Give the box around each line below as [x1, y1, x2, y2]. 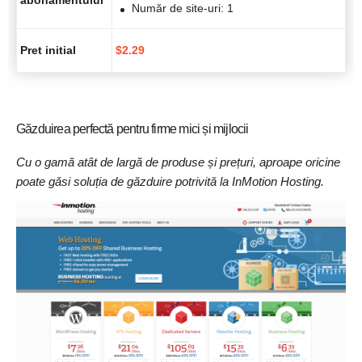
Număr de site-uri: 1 [132, 2, 234, 15]
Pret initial [20, 44, 76, 57]
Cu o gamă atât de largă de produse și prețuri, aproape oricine [16, 155, 340, 169]
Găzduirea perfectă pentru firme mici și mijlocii [16, 122, 249, 136]
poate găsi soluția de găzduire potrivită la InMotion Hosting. [16, 175, 324, 188]
